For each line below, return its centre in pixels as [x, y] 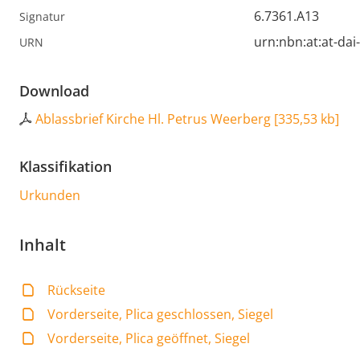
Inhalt [43, 245]
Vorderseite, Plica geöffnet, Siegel [149, 339]
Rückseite [77, 290]
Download [54, 91]
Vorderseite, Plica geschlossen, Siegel [161, 315]
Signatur [42, 17]
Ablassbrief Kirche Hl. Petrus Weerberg [153, 119]
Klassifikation [65, 167]
